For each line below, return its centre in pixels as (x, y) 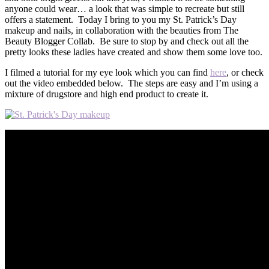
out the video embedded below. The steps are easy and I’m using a (131, 83)
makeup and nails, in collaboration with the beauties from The (122, 30)
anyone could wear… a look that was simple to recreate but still (125, 8)
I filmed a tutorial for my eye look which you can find (107, 72)
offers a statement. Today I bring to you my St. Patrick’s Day (121, 19)
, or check (245, 72)
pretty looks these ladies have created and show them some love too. (134, 52)
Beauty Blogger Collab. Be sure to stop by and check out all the (127, 41)
